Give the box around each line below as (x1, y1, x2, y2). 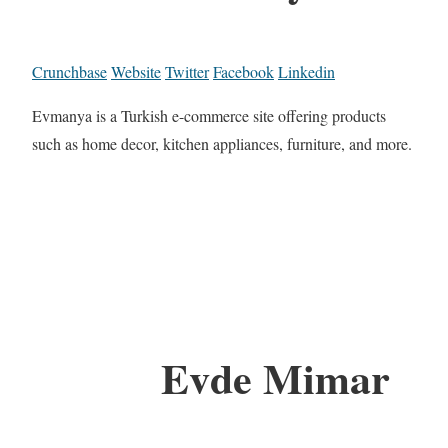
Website (111, 61, 161, 83)
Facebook (213, 61, 274, 83)
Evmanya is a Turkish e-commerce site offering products (32, 105, 386, 127)
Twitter (165, 61, 209, 83)
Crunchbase (32, 61, 107, 83)
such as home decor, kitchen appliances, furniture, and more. (32, 133, 412, 155)
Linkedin (278, 61, 335, 83)
